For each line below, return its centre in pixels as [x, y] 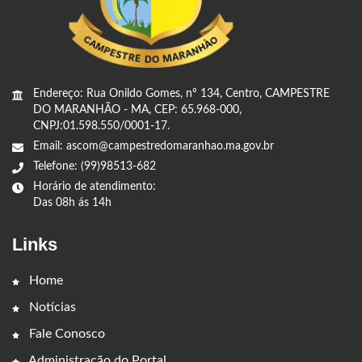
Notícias [51, 307]
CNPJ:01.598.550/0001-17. [101, 126]
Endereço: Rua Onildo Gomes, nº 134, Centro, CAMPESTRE [181, 93]
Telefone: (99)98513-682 [95, 166]
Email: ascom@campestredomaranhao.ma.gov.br [154, 146]
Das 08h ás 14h [72, 202]
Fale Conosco [65, 333]
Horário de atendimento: [95, 186]
